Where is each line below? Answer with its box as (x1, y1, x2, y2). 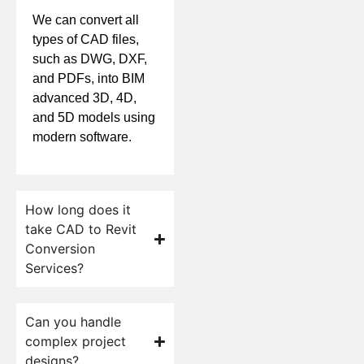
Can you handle (25, 314, 121, 331)
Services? (25, 260, 84, 277)
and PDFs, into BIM (32, 71, 145, 86)
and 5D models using (32, 110, 155, 125)
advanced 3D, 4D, (32, 91, 136, 106)
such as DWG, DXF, (32, 52, 147, 67)
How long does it (25, 201, 131, 219)
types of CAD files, (32, 32, 139, 47)
